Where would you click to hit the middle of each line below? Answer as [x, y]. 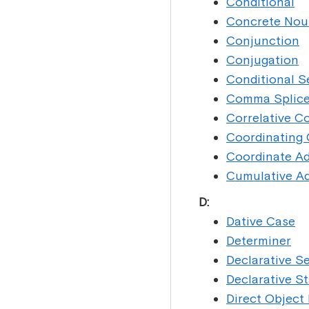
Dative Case [261, 221]
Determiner [259, 240]
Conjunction [263, 40]
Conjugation [262, 60]
